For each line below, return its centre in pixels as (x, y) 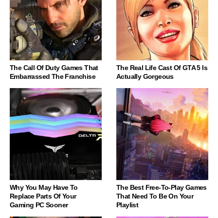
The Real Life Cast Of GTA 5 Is (162, 68)
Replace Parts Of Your (43, 196)
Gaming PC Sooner (39, 205)
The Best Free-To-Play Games (162, 188)
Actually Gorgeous (145, 77)
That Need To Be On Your (155, 196)
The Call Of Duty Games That (54, 68)
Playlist (127, 205)
